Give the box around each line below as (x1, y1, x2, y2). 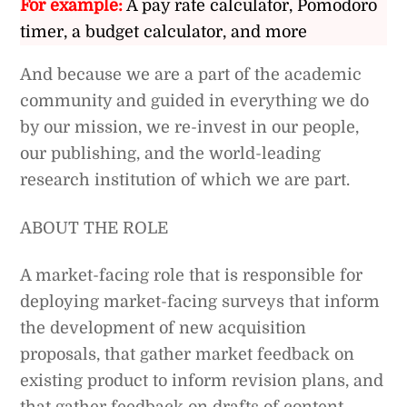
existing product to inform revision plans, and (20, 371, 384, 390)
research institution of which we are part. (20, 171, 351, 190)
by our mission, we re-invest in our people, (20, 118, 360, 137)
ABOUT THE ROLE (20, 218, 169, 237)
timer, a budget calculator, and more (20, 23, 308, 42)
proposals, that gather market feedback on (20, 344, 355, 363)
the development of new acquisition (20, 318, 307, 337)
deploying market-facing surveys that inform (20, 292, 381, 311)
